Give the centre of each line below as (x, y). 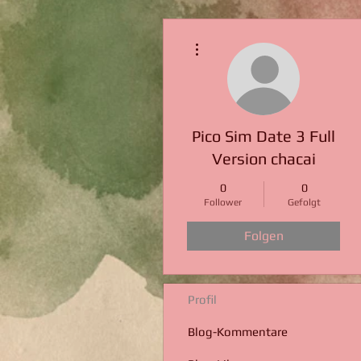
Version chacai (263, 158)
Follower (223, 202)
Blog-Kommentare (238, 332)
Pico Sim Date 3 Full (263, 136)
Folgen (263, 236)
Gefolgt (304, 202)
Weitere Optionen (238, 38)
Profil (202, 299)
